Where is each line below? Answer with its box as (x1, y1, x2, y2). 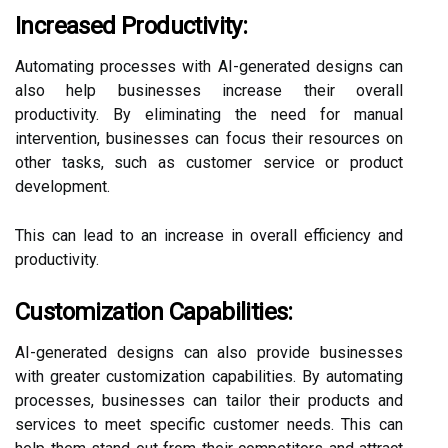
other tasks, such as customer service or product (15, 153, 403, 172)
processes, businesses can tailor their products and (15, 391, 403, 410)
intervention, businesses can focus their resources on (15, 129, 403, 148)
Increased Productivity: (15, 12, 248, 40)
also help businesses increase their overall (15, 81, 403, 100)
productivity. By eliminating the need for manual (15, 105, 403, 124)
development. (15, 177, 110, 196)
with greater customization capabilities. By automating (15, 367, 403, 386)
